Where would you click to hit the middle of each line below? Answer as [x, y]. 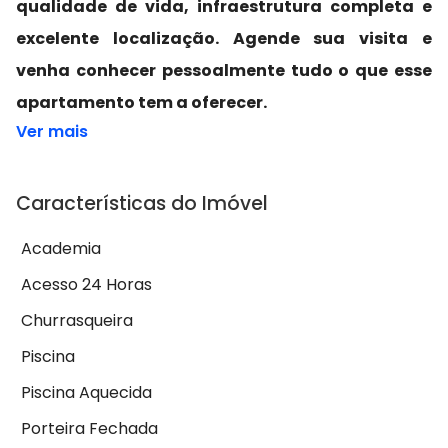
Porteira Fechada [89, 429]
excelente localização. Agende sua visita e [224, 39]
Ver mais [52, 132]
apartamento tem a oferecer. [141, 103]
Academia [61, 249]
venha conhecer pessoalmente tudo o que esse [224, 71]
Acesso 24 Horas [86, 285]
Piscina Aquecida [86, 393]
